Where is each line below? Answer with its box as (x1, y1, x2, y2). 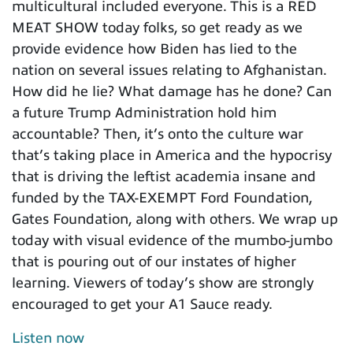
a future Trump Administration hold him (12, 105, 277, 121)
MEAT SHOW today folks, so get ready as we (12, 20, 303, 36)
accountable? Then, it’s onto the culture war (12, 126, 303, 143)
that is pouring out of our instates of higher (12, 254, 296, 270)
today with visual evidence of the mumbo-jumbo (12, 232, 333, 249)
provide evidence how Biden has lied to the (12, 41, 297, 58)
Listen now (12, 330, 84, 347)
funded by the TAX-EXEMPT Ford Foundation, (12, 190, 312, 206)
